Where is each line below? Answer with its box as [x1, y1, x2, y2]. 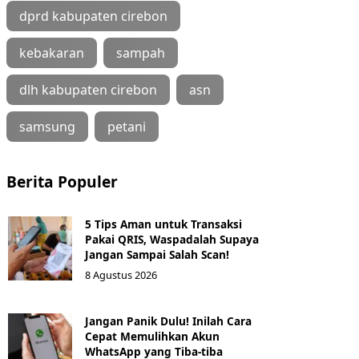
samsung [19, 118, 75, 135]
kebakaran [19, 44, 84, 62]
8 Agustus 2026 [85, 268, 157, 282]
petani [107, 118, 146, 135]
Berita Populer [6, 171, 118, 192]
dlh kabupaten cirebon [19, 81, 157, 99]
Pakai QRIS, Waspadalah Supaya [85, 232, 259, 247]
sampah [116, 44, 165, 62]
